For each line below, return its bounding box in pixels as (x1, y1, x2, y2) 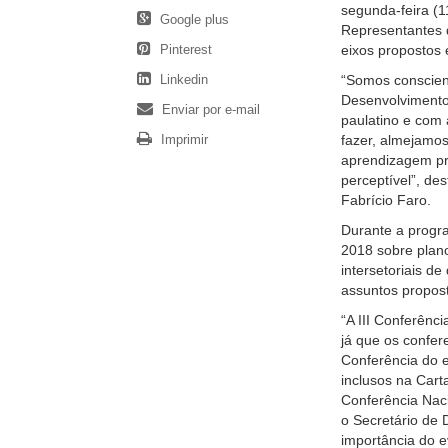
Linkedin (156, 72, 208, 88)
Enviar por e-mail (158, 102, 260, 118)
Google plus (156, 12, 229, 28)
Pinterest (156, 42, 212, 58)
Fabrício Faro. (340, 192, 431, 209)
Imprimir (157, 132, 208, 148)
